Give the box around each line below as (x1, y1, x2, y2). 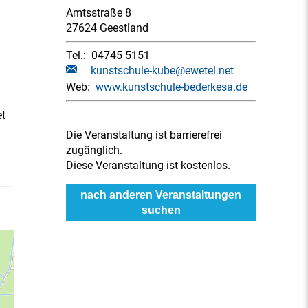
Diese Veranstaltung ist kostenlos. (66, 159, 230, 172)
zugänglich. (66, 144, 122, 157)
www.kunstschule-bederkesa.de (96, 80, 247, 93)
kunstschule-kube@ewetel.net (91, 64, 234, 77)
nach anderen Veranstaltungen (80, 189, 241, 201)
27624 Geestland (66, 21, 148, 34)
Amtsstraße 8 (66, 6, 131, 19)
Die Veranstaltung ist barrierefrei (66, 129, 222, 142)
